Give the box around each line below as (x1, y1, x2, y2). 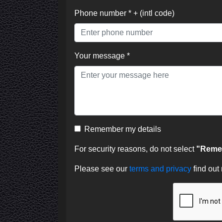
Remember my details (84, 124, 161, 133)
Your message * (74, 51, 130, 60)
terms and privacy (129, 164, 193, 173)
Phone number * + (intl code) (74, 8, 174, 17)
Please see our (74, 164, 129, 173)
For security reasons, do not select (74, 144, 196, 153)
